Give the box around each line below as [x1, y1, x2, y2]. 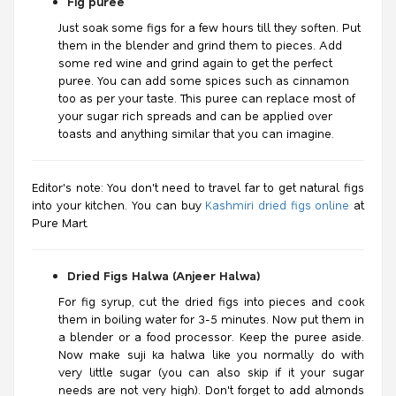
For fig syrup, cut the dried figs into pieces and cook [58, 293, 364, 308]
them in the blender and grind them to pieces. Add [58, 37, 342, 52]
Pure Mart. [32, 215, 88, 230]
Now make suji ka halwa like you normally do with [58, 346, 364, 362]
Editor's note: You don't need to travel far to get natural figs [32, 179, 364, 194]
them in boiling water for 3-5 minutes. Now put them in [58, 311, 364, 326]
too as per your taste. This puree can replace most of [58, 90, 355, 105]
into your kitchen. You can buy [32, 197, 206, 212]
